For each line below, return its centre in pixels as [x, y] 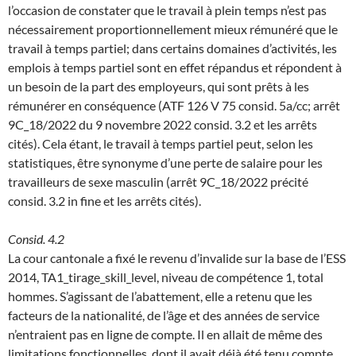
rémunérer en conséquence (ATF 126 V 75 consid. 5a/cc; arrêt [174, 105]
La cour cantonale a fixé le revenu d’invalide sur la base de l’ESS [177, 257]
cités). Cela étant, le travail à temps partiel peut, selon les [161, 143]
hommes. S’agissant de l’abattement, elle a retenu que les [160, 296]
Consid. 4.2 [36, 238]
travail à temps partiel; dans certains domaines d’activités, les [172, 48]
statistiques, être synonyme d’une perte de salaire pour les [165, 162]
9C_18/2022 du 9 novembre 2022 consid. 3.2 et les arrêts [163, 124]
